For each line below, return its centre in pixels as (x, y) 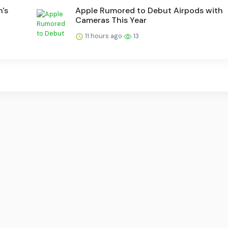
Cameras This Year (111, 20)
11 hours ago (104, 36)
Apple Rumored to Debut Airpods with (149, 11)
